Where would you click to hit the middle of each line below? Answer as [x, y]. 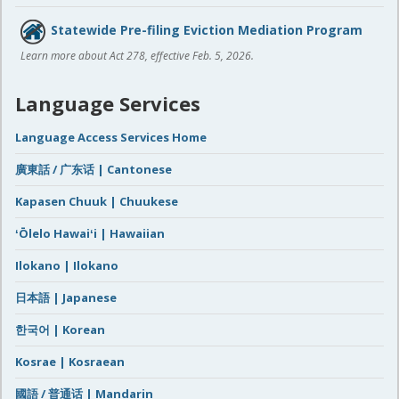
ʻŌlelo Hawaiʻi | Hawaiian [90, 234]
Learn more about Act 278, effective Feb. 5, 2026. [137, 56]
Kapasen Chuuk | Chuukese [97, 202]
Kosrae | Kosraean [70, 362]
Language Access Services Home [111, 138]
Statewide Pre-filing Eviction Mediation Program [207, 29]
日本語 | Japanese [66, 298]
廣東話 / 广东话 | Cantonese [94, 170]
